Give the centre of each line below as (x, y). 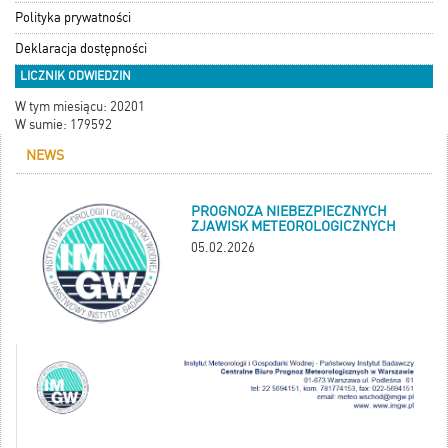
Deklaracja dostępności (81, 49)
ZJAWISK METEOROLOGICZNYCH (293, 226)
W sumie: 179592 (63, 125)
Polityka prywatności (73, 18)
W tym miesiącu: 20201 (80, 107)
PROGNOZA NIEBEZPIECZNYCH (289, 211)
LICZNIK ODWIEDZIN (75, 76)
